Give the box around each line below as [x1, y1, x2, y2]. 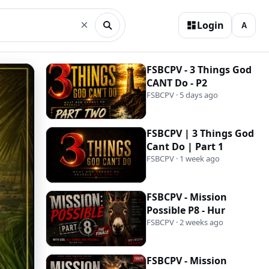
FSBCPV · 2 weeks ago [147, 217, 223, 228]
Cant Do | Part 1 [147, 140, 223, 153]
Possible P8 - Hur [147, 204, 225, 217]
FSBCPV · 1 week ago [147, 153, 220, 164]
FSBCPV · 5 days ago [147, 89, 218, 100]
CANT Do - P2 [147, 76, 207, 89]
